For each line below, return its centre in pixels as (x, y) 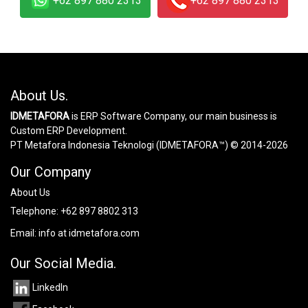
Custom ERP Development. (69, 131)
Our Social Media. (63, 263)
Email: (24, 233)
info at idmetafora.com (89, 233)
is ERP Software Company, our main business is (173, 116)
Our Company (51, 172)
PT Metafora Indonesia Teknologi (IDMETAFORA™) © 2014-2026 (149, 145)
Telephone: (35, 211)
